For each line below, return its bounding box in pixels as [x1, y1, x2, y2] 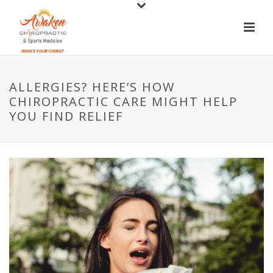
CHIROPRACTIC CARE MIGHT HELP [9, 93, 238, 110]
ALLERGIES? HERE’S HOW [9, 79, 175, 95]
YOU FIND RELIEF [9, 108, 123, 124]
